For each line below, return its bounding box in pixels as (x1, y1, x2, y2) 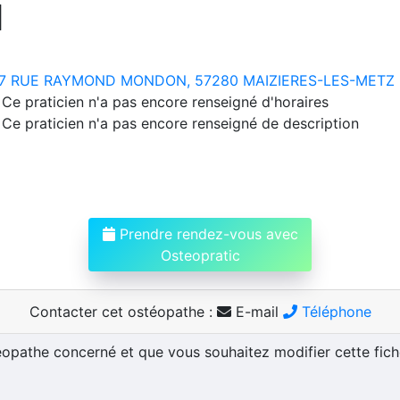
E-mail (230, 302, 283, 321)
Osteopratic (160, 246, 240, 264)
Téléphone (296, 302, 371, 321)
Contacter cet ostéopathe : (29, 302, 217, 321)
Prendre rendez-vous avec (114, 224, 298, 243)
